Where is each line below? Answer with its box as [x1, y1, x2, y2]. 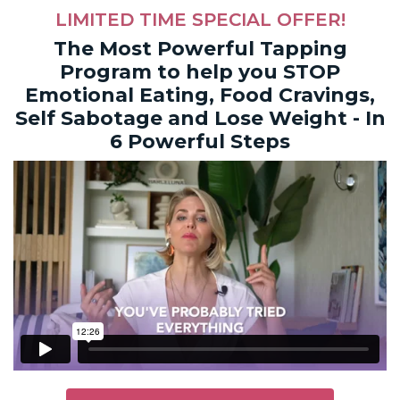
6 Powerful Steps [110, 129, 290, 154]
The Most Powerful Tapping [53, 37, 347, 61]
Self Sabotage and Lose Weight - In [14, 106, 386, 130]
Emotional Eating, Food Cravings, [25, 83, 375, 107]
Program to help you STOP [60, 60, 340, 84]
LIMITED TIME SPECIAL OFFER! [54, 9, 346, 30]
